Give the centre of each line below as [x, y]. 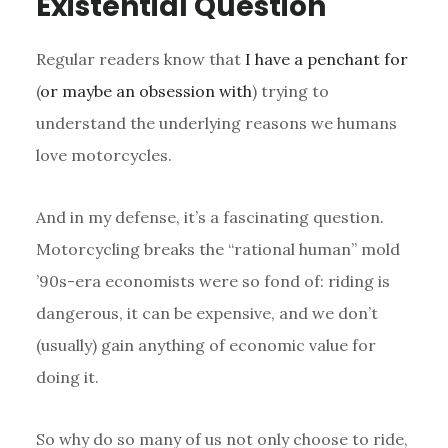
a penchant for [350, 58]
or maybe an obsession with [145, 90]
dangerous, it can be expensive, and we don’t [206, 312]
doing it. [67, 376]
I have [267, 58]
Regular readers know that [140, 58]
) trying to [290, 90]
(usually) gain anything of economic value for [205, 344]
